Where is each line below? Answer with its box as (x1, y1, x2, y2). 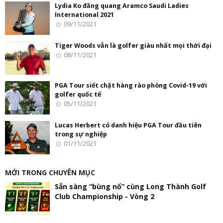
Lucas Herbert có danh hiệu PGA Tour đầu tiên (55, 120, 202, 129)
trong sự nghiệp (55, 129, 107, 138)
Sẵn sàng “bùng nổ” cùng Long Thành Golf (55, 181, 206, 191)
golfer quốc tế (55, 90, 101, 99)
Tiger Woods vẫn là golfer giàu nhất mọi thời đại (55, 41, 212, 50)
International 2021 (55, 10, 114, 19)
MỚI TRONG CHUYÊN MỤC (5, 167, 95, 177)
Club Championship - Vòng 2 (55, 191, 154, 201)
